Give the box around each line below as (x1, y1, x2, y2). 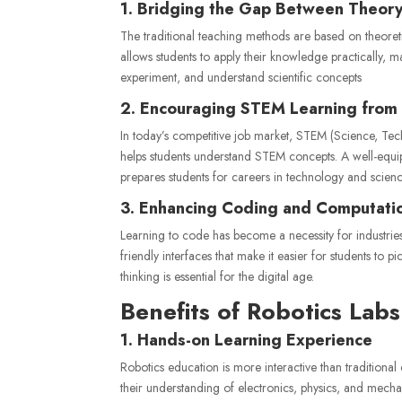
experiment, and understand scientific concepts (120, 67, 363, 86)
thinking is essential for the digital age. (120, 267, 315, 285)
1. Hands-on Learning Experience (120, 328, 373, 352)
